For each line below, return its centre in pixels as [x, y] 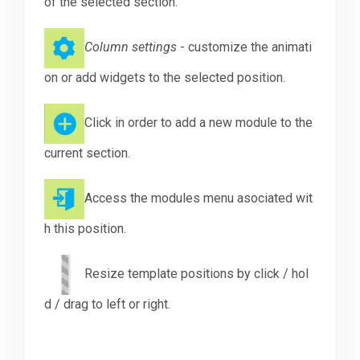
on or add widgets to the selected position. [165, 78]
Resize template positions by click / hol [197, 274]
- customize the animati [245, 47]
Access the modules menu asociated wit [199, 198]
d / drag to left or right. [108, 305]
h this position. [86, 229]
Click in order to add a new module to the [199, 123]
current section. [88, 153]
